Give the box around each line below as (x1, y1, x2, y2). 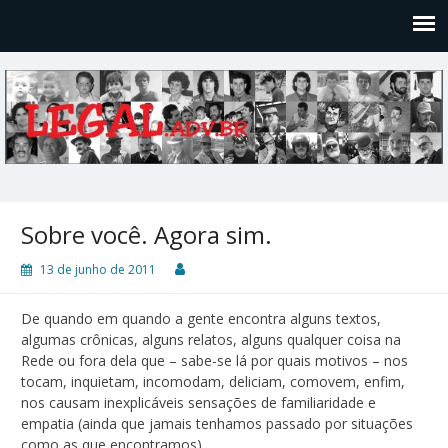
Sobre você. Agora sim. (21, 217, 272, 251)
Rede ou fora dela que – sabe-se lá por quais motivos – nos (21, 350, 408, 370)
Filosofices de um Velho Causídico (5, 185, 263, 203)
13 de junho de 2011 (40, 260, 156, 278)
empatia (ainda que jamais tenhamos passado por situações (21, 413, 413, 433)
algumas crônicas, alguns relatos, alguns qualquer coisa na (21, 329, 401, 349)
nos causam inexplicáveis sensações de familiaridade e (21, 392, 376, 412)
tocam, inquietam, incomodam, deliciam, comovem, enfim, (21, 371, 405, 391)
